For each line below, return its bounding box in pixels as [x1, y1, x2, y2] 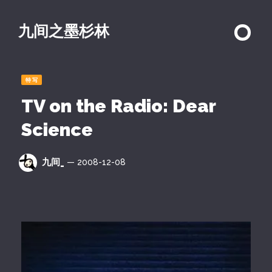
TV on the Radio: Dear [21, 95, 216, 117]
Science [21, 119, 93, 140]
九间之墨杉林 [18, 22, 109, 40]
